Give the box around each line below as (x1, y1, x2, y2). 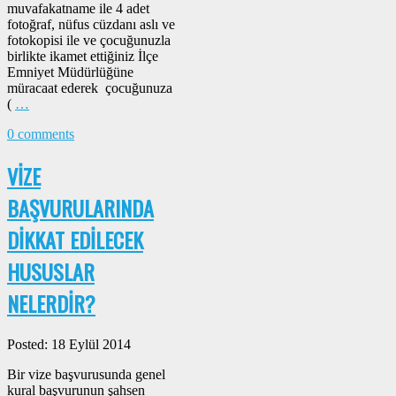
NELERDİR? (7, 287, 95, 320)
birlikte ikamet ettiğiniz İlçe (7, 49, 158, 65)
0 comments (7, 126, 74, 142)
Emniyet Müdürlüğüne (7, 65, 133, 80)
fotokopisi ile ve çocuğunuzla (7, 33, 171, 49)
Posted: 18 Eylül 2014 (7, 337, 131, 353)
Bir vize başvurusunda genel (7, 367, 165, 383)
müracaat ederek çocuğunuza (7, 80, 172, 96)
